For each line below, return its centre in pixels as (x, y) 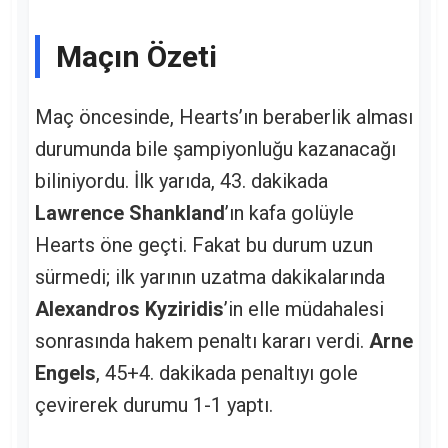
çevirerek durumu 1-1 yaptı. (154, 404)
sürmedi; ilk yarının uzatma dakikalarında (210, 276)
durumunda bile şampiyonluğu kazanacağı (215, 148)
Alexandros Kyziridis (129, 308)
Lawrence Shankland (130, 212)
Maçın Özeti (136, 57)
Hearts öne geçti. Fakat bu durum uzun (204, 244)
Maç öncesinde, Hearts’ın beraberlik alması (224, 116)
